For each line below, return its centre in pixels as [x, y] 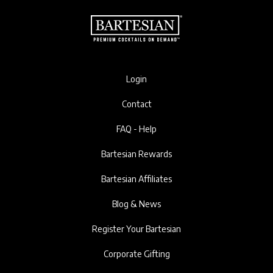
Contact [136, 104]
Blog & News [136, 204]
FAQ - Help [136, 129]
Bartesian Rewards [136, 154]
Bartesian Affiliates [136, 179]
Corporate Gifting [136, 254]
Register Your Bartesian [136, 229]
